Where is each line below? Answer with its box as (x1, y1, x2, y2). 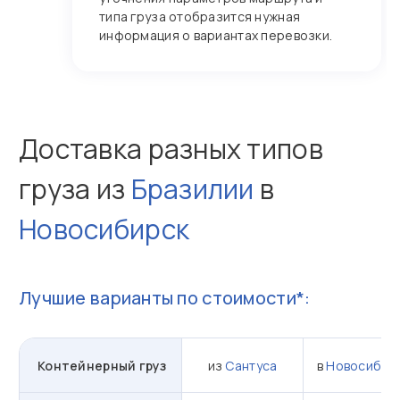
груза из (19, 171, 131, 207)
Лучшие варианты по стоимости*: (19, 286, 311, 310)
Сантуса (225, 356, 278, 374)
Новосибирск (19, 211, 190, 247)
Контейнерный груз (37, 356, 167, 374)
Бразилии (130, 171, 254, 207)
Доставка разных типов (19, 130, 323, 167)
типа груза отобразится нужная (99, 8, 301, 25)
